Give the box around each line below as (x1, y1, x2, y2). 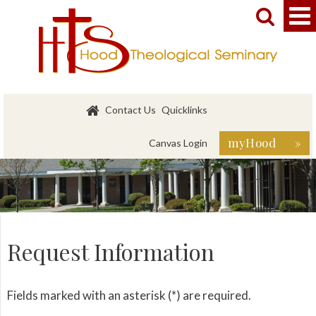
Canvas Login (149, 136, 208, 149)
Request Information (6, 236, 214, 267)
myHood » (227, 134, 302, 150)
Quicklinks (162, 104, 208, 116)
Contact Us (105, 104, 157, 116)
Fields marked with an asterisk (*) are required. (6, 287, 251, 303)
